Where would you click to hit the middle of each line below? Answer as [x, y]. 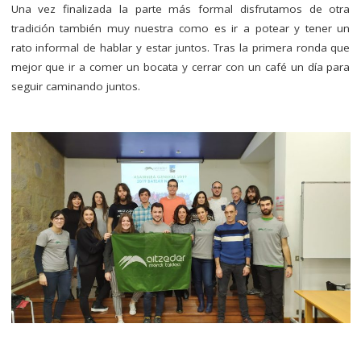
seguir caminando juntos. [75, 86]
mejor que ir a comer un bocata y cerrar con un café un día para [180, 66]
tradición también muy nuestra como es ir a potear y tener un [180, 28]
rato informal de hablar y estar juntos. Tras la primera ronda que [180, 47]
